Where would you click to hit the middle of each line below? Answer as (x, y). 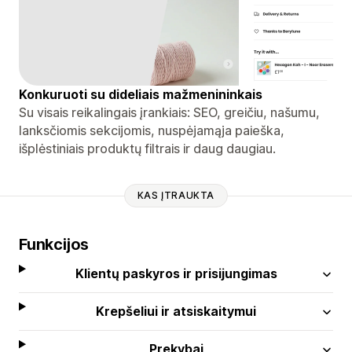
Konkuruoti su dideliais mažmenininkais (141, 94)
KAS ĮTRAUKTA (176, 196)
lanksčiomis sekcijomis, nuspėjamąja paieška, (152, 130)
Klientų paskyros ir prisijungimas (176, 273)
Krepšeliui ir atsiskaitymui (176, 311)
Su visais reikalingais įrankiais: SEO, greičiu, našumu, (169, 112)
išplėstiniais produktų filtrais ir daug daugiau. (147, 148)
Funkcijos (54, 244)
